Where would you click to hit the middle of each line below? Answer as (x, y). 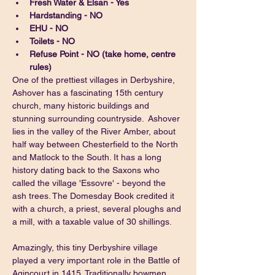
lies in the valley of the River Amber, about (95, 131)
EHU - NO (49, 28)
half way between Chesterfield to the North (96, 144)
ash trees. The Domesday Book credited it (95, 196)
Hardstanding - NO (66, 15)
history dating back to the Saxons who (87, 170)
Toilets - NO (52, 41)
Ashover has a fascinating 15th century (89, 93)
